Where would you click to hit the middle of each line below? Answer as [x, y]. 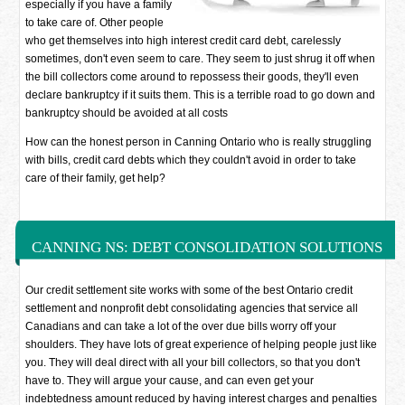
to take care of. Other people [95, 23]
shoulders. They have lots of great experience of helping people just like [202, 344]
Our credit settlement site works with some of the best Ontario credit [189, 290]
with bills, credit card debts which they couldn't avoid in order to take [191, 160]
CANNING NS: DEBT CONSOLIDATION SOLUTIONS [207, 247]
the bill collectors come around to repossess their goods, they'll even [193, 77]
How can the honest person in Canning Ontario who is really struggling [199, 142]
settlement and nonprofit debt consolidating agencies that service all [192, 308]
